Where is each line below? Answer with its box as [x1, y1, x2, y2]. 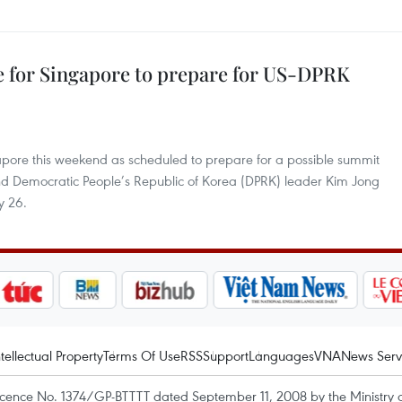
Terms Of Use [103, 346, 180, 364]
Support [203, 346, 249, 364]
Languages [249, 346, 314, 364]
